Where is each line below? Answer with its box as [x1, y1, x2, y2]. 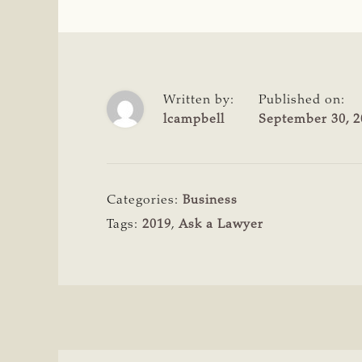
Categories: [107, 193, 183, 207]
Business [183, 193, 238, 207]
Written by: [163, 93, 234, 107]
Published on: [259, 93, 345, 107]
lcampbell [163, 112, 225, 126]
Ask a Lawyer [179, 217, 263, 231]
